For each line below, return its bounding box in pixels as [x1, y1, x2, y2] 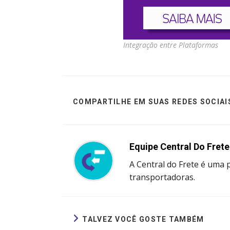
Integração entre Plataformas [123, 40, 218, 50]
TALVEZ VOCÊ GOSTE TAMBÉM [82, 215, 204, 224]
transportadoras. [129, 171, 195, 183]
